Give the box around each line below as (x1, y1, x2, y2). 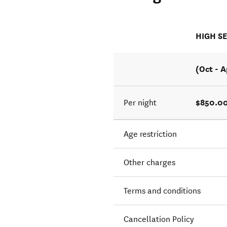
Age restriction (124, 129, 177, 139)
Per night (124, 98, 157, 108)
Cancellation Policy (124, 214, 195, 224)
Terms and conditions (124, 186, 201, 196)
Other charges (124, 158, 176, 168)
